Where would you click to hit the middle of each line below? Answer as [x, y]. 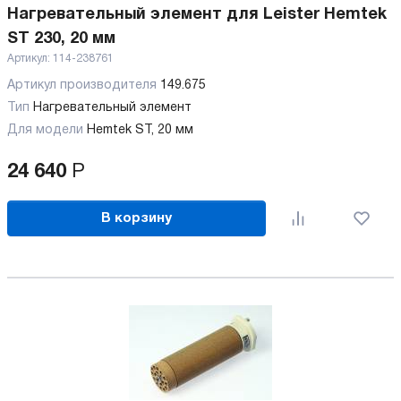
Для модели [45, 130]
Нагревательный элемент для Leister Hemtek [197, 15]
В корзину [137, 218]
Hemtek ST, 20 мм [142, 130]
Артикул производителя [84, 85]
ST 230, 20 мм [61, 39]
